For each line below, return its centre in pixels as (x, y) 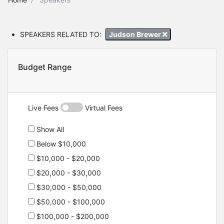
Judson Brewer (135, 34)
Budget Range (45, 67)
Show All (49, 129)
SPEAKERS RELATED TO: (61, 34)
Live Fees (44, 108)
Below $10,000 (60, 144)
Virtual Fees (103, 108)
